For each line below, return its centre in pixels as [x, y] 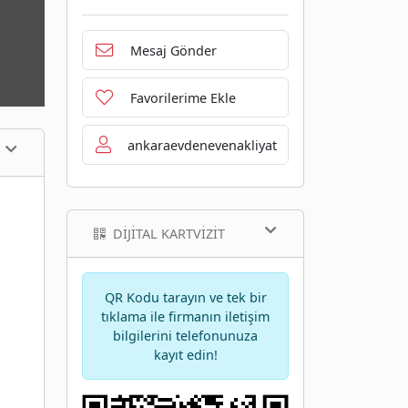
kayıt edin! [185, 355]
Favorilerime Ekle [183, 97]
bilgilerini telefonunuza [185, 336]
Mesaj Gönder [173, 50]
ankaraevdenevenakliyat [202, 145]
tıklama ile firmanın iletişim [185, 317]
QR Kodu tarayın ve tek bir [185, 298]
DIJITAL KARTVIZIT [169, 234]
